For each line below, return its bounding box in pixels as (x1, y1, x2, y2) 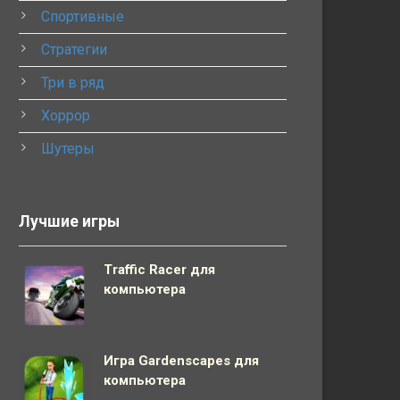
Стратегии (41, 41, 107, 58)
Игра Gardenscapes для (104, 353, 259, 369)
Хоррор (41, 107, 90, 124)
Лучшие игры (19, 212, 120, 230)
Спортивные (41, 8, 124, 25)
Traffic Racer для (104, 262, 215, 278)
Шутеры (41, 140, 95, 157)
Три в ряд (41, 74, 104, 91)
